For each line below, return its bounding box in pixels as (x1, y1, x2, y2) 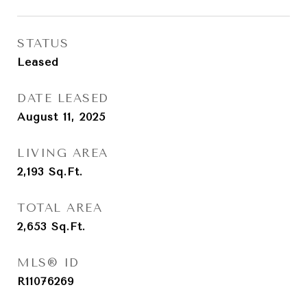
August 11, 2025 (17, 110, 106, 123)
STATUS (17, 36, 69, 50)
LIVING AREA (17, 146, 108, 160)
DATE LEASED (17, 91, 109, 105)
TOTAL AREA (17, 201, 102, 214)
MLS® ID (17, 256, 79, 269)
